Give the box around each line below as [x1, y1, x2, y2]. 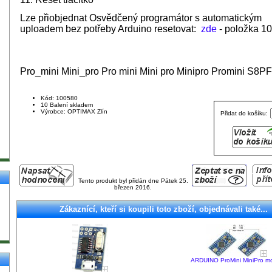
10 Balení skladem [41, 101, 93, 108]
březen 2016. [114, 183, 152, 191]
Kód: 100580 [41, 94, 78, 101]
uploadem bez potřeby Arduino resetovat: [20, 23, 201, 34]
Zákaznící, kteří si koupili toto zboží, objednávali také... [59, 205, 268, 214]
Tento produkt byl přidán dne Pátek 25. [78, 177, 188, 184]
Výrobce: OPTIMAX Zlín [41, 107, 107, 115]
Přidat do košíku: [220, 109, 270, 117]
